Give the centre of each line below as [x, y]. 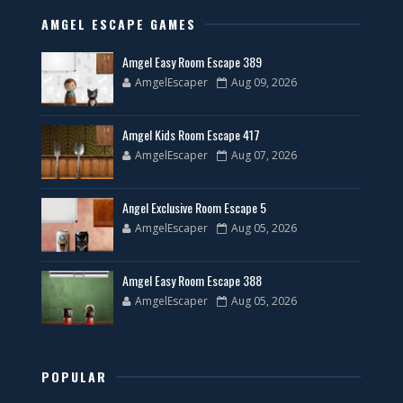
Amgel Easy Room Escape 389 [193, 62]
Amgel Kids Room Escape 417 [192, 135]
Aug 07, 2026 [264, 156]
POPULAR [75, 377]
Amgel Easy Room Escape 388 [193, 281]
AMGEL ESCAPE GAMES [119, 24]
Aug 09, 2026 [264, 83]
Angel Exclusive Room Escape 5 [195, 208]
